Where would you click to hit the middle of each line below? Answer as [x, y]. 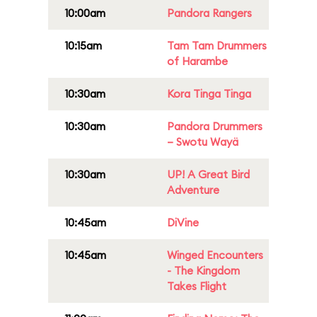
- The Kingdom [203, 271]
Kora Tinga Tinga [209, 94]
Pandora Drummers [215, 126]
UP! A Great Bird [208, 174]
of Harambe [197, 61]
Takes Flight [197, 286]
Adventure [193, 190]
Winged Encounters [215, 255]
